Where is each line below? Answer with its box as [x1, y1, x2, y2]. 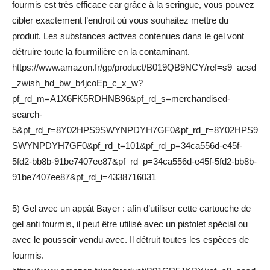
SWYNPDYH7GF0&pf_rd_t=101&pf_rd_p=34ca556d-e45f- [12, 140, 242, 151]
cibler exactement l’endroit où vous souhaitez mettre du [12, 15, 228, 26]
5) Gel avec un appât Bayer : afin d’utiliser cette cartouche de [12, 203, 251, 214]
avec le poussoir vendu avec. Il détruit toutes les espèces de [12, 234, 249, 245]
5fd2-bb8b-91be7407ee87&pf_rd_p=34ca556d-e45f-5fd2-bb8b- [12, 156, 257, 167]
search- [12, 109, 42, 120]
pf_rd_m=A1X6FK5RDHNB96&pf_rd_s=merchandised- [12, 93, 230, 104]
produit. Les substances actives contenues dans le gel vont [12, 31, 244, 42]
